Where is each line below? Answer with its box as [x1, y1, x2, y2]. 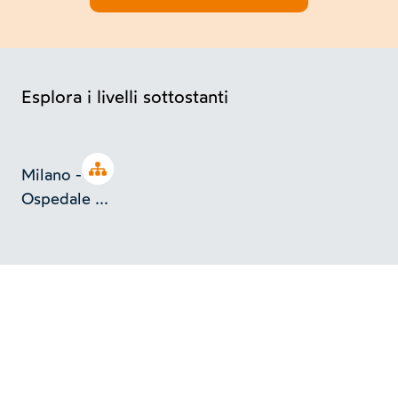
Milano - [21, 165, 82, 186]
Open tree [97, 162, 152, 178]
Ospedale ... [21, 189, 108, 210]
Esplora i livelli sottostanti [21, 86, 228, 108]
